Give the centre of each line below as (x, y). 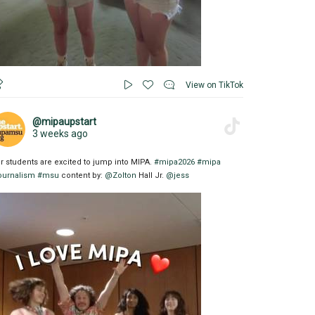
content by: (82, 175)
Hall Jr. (151, 175)
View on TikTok (214, 85)
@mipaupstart (64, 121)
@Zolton (121, 175)
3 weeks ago (60, 133)
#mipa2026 (174, 162)
